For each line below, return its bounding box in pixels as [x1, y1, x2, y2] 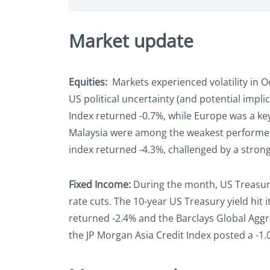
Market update [69, 28, 193, 54]
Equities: [69, 75, 110, 89]
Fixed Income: [69, 178, 133, 192]
